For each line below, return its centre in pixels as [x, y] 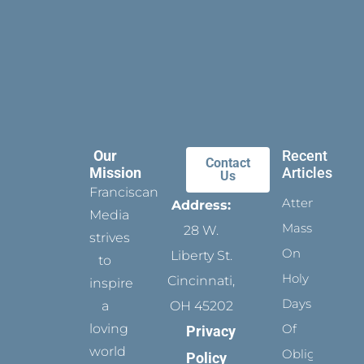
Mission [116, 173]
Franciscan [124, 193]
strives [110, 238]
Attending [313, 203]
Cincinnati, [201, 281]
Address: [201, 206]
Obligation [314, 354]
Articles [308, 173]
